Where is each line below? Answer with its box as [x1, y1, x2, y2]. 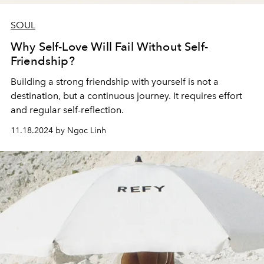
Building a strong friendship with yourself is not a [11, 76, 219, 88]
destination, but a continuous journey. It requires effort [11, 90, 242, 102]
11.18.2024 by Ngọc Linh [11, 126, 106, 136]
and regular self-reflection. [11, 104, 124, 116]
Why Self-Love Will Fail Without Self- [11, 39, 208, 54]
